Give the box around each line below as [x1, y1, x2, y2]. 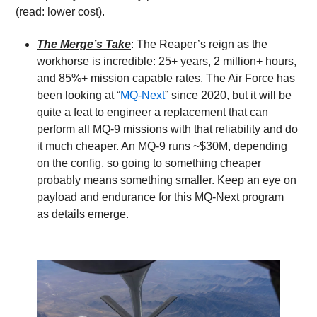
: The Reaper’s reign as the [131, 38, 267, 50]
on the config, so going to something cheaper [37, 156, 261, 169]
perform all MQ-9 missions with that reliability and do [37, 122, 298, 135]
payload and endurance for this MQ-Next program [37, 190, 284, 203]
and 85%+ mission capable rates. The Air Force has [37, 71, 295, 84]
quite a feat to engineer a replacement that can [37, 105, 268, 118]
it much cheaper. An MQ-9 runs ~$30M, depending [37, 139, 287, 152]
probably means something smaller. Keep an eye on [37, 173, 296, 186]
